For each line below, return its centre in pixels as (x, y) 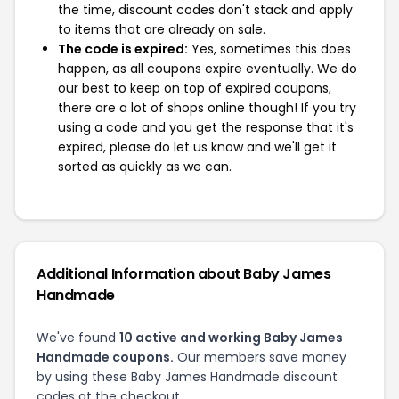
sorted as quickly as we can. (145, 167)
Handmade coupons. (105, 357)
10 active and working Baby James (231, 338)
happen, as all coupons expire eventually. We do (208, 69)
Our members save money (260, 357)
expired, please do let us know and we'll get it (197, 147)
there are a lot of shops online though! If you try (207, 108)
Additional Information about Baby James (184, 274)
